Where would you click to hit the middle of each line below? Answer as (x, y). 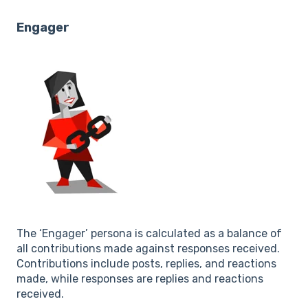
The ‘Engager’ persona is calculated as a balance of (149, 233)
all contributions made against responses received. (148, 248)
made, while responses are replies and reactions (140, 278)
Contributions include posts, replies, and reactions (146, 263)
